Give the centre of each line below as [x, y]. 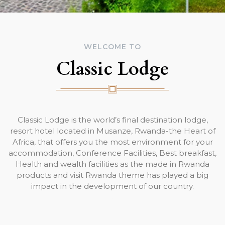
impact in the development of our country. [113, 186]
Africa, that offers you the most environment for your [113, 142]
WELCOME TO [113, 47]
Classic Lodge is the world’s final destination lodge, [113, 120]
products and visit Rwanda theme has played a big [113, 175]
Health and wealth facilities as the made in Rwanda [113, 164]
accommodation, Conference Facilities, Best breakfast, [113, 153]
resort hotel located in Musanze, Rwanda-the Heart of [113, 131]
